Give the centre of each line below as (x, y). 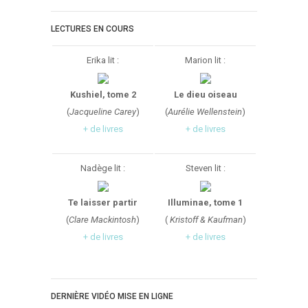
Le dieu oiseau (205, 95)
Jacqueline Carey (102, 112)
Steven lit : (205, 168)
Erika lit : (103, 60)
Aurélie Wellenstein (205, 112)
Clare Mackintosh (102, 220)
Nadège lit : (103, 168)
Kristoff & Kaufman (205, 220)
